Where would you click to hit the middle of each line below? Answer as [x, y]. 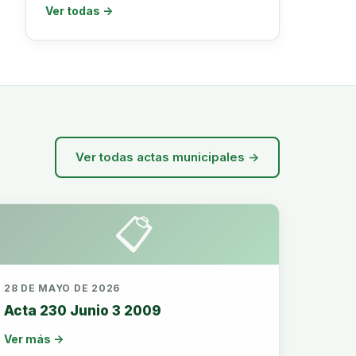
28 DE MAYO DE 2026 [62, 288]
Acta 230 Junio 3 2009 [83, 311]
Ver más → [34, 339]
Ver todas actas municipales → [167, 157]
